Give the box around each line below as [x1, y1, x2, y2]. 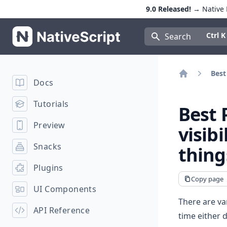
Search [164, 31, 191, 42]
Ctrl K [206, 30, 225, 40]
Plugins [33, 162, 63, 173]
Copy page [191, 174, 224, 183]
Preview [33, 120, 65, 131]
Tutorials [33, 98, 69, 109]
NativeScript [12, 26, 58, 37]
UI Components [33, 183, 97, 195]
